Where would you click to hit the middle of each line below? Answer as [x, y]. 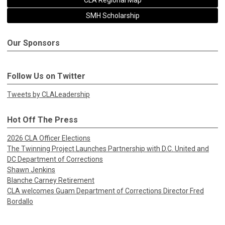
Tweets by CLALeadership [48, 94]
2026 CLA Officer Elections [49, 138]
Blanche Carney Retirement [51, 180]
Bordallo [20, 201]
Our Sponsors [33, 43]
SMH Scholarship [113, 16]
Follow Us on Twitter [46, 76]
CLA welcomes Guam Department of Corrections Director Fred [105, 191]
